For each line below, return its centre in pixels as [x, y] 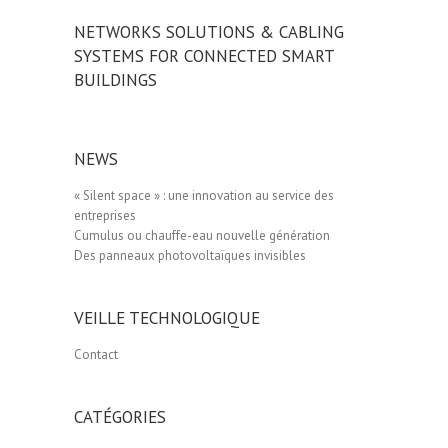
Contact [96, 354]
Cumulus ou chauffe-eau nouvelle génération [202, 235]
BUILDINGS [115, 79]
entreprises [105, 215]
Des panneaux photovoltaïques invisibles [190, 255]
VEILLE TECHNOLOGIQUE [167, 317]
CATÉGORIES [120, 416]
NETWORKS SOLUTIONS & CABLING [209, 31]
